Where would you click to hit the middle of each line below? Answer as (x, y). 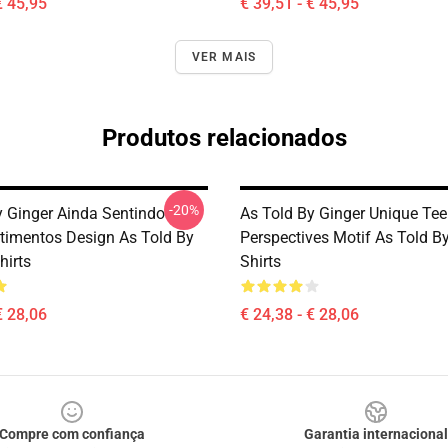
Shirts (260, 261)
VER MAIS (224, 57)
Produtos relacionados (224, 138)
